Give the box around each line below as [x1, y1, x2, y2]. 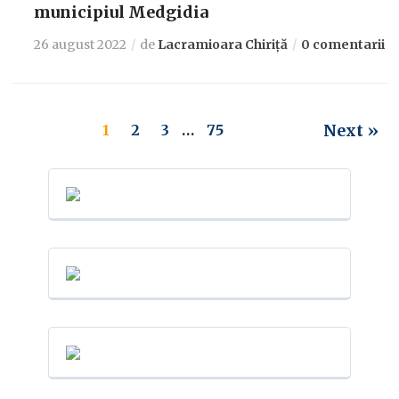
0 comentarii [301, 36, 386, 53]
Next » [322, 119, 379, 141]
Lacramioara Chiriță [158, 36, 289, 53]
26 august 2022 [34, 36, 127, 53]
